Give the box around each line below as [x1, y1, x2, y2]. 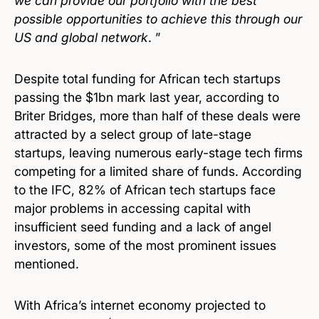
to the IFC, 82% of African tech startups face [14, 182, 276, 198]
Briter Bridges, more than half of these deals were [14, 108, 300, 124]
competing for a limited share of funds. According [14, 164, 302, 179]
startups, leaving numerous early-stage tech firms [14, 145, 303, 161]
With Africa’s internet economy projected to [14, 298, 266, 313]
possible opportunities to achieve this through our [14, 11, 302, 27]
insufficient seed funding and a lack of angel [14, 219, 271, 235]
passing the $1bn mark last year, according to [14, 90, 279, 105]
